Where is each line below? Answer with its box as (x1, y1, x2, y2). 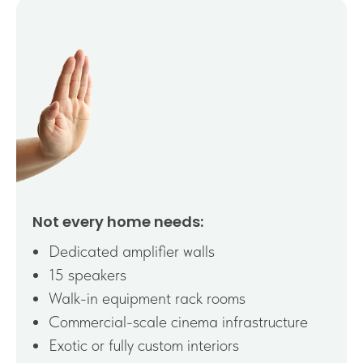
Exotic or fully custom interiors (49, 335, 239, 355)
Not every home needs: (32, 211, 203, 232)
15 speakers (49, 264, 126, 284)
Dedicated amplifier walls (49, 241, 215, 261)
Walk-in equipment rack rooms (49, 288, 246, 308)
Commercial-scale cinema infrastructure (49, 311, 308, 331)
